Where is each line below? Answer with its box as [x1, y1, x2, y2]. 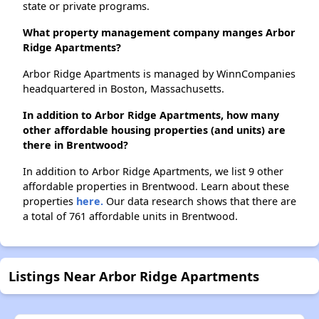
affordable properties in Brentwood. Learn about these [23, 179, 289, 194]
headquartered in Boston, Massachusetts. [23, 82, 224, 96]
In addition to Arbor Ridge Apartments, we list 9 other [23, 164, 283, 179]
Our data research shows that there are [103, 194, 296, 209]
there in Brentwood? [23, 138, 128, 152]
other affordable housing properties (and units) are [23, 123, 286, 137]
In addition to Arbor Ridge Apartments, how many [23, 108, 279, 122]
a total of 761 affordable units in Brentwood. [23, 209, 238, 224]
